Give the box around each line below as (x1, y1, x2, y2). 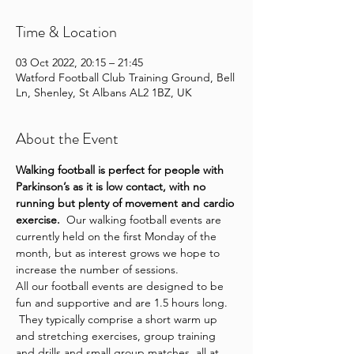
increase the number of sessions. (16, 262, 179, 277)
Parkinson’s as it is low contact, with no (16, 179, 209, 194)
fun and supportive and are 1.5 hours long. (16, 296, 231, 310)
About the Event (16, 127, 119, 150)
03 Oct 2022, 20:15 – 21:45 (16, 55, 143, 70)
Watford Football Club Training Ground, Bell (16, 70, 235, 85)
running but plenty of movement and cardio (16, 196, 237, 210)
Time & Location (16, 21, 117, 43)
